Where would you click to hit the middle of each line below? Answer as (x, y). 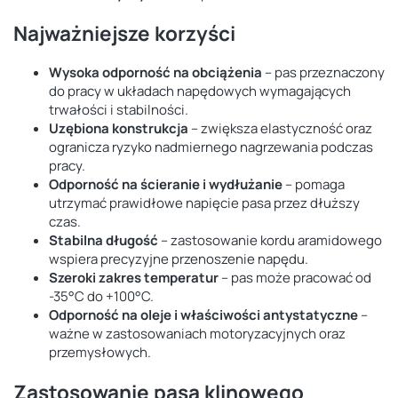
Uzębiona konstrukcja (119, 129)
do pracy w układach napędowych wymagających (200, 92)
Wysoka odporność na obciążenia (155, 73)
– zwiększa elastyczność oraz (280, 129)
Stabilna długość (103, 241)
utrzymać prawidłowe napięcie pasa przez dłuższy (204, 203)
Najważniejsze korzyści (124, 33)
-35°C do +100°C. (101, 297)
